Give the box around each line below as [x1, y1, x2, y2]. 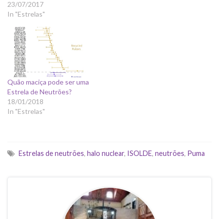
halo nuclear [87, 149, 124, 157]
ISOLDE [127, 149, 152, 157]
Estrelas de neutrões [19, 149, 84, 157]
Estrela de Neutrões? [7, 87, 72, 96]
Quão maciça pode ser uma [7, 77, 89, 86]
